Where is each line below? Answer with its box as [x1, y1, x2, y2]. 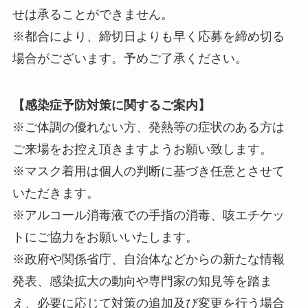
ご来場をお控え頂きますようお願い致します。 [12, 142, 272, 157]
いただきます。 [12, 186, 99, 201]
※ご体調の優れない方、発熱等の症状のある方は [12, 120, 285, 135]
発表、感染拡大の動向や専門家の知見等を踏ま [12, 274, 272, 289]
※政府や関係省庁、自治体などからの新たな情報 [12, 252, 285, 267]
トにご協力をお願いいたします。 [12, 230, 198, 245]
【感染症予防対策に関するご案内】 [12, 98, 210, 113]
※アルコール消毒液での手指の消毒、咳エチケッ [12, 208, 285, 223]
